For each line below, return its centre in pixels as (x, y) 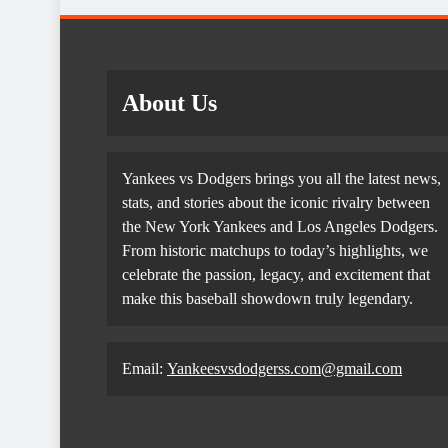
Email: (144, 368)
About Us (169, 103)
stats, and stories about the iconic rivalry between (276, 202)
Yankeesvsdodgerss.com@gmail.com (284, 368)
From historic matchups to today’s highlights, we (275, 250)
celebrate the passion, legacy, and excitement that (276, 274)
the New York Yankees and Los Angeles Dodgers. (280, 226)
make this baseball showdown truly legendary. (267, 298)
